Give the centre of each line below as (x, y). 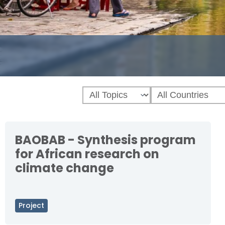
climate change (65, 168)
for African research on (87, 154)
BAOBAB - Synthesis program (105, 140)
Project (31, 205)
